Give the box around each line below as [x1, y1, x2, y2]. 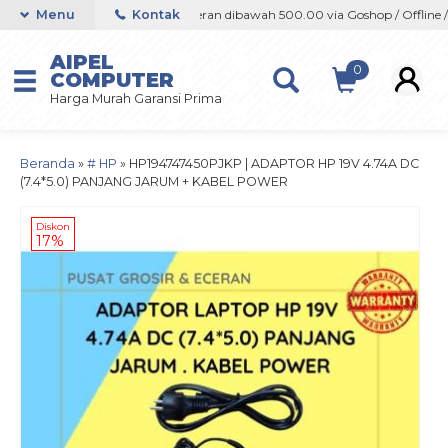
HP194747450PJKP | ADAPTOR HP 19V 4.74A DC [129, 156, 419, 171]
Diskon [36, 221, 70, 232]
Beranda [20, 156, 75, 171]
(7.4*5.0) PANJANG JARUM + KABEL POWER [20, 174, 288, 189]
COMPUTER [50, 67, 174, 92]
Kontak [129, 7, 180, 22]
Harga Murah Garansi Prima [50, 90, 222, 106]
